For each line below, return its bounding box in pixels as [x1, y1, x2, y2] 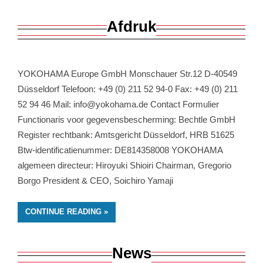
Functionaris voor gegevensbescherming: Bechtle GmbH [18, 114, 235, 125]
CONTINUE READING [25, 207, 102, 217]
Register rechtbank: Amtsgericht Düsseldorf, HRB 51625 [18, 130, 234, 140]
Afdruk [107, 18, 156, 36]
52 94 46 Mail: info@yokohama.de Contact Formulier [18, 99, 219, 110]
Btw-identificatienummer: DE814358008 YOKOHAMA [18, 145, 222, 156]
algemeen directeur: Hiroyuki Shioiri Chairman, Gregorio [18, 160, 231, 171]
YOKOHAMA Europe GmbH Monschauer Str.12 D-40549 [18, 69, 237, 79]
